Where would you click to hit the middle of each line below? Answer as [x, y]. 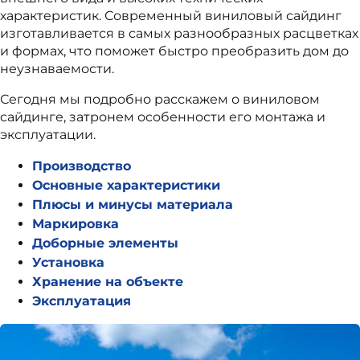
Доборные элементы [105, 243]
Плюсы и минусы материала [133, 205]
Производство [82, 166]
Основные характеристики [126, 186]
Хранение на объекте [108, 282]
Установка [68, 263]
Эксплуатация [82, 301]
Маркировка [76, 224]
